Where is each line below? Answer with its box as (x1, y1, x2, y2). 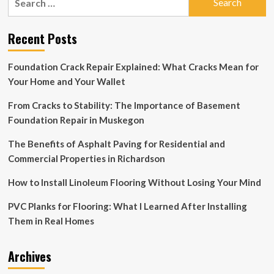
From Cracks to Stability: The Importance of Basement (7, 99, 240, 111)
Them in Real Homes (7, 215, 94, 226)
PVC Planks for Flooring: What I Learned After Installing (7, 200, 247, 212)
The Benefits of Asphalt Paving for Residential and (7, 138, 225, 149)
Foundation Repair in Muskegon (7, 114, 144, 125)
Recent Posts (7, 29, 77, 48)
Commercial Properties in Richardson (7, 152, 165, 164)
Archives (7, 246, 51, 265)
